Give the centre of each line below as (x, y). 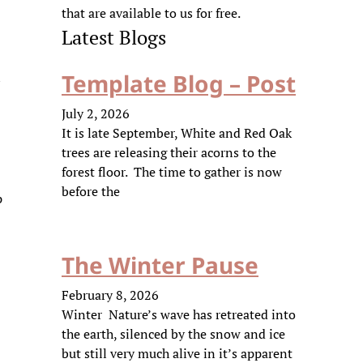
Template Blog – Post (179, 83)
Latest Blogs (114, 37)
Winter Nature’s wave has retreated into (179, 314)
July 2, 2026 (96, 113)
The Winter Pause (160, 265)
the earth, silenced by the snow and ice (173, 334)
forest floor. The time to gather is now (172, 172)
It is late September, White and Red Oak (177, 133)
